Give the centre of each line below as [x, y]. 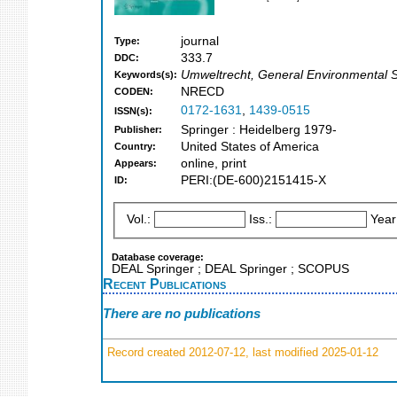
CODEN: [134, 92]
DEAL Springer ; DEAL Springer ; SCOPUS [230, 269]
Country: [135, 147]
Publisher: [138, 130]
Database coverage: [158, 257]
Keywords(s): [146, 75]
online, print [214, 164]
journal [200, 42]
